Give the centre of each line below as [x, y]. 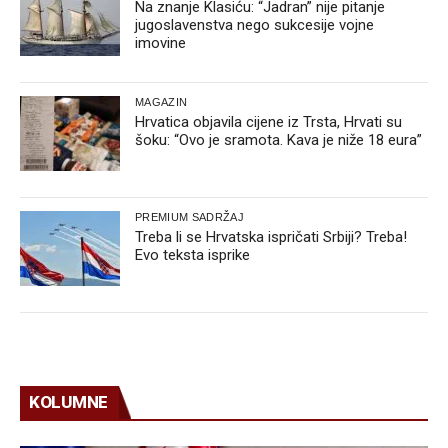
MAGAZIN [161, 101]
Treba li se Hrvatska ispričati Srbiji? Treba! [271, 236]
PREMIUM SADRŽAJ [189, 216]
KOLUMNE [68, 401]
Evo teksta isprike [192, 254]
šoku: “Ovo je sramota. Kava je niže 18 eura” [278, 139]
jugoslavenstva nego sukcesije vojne [254, 24]
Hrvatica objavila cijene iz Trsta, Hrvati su [268, 121]
